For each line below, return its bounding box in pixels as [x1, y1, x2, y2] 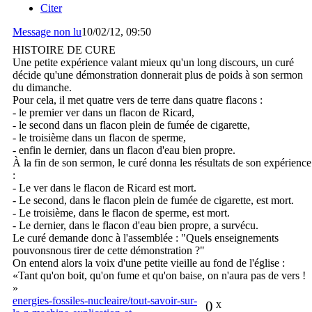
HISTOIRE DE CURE [13, 43, 116, 56]
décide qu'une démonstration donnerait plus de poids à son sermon [13, 68, 303, 81]
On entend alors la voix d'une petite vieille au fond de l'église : [13, 256, 285, 269]
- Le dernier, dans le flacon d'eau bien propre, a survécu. [13, 219, 258, 231]
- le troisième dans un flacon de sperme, [13, 131, 186, 143]
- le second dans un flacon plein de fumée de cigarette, [13, 118, 250, 131]
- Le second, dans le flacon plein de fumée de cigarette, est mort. [13, 194, 294, 206]
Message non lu [13, 25, 81, 38]
